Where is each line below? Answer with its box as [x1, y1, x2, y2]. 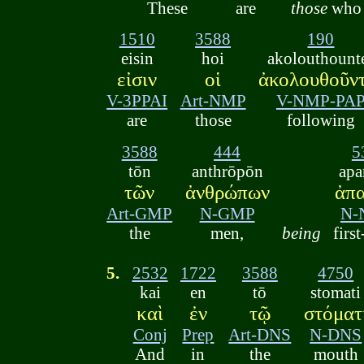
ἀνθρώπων [184, 180, 270, 203]
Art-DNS [228, 324, 292, 344]
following [286, 110, 355, 130]
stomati [310, 282, 362, 301]
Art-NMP [180, 91, 246, 110]
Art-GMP [106, 203, 173, 223]
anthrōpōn [191, 161, 263, 180]
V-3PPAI [106, 91, 168, 110]
